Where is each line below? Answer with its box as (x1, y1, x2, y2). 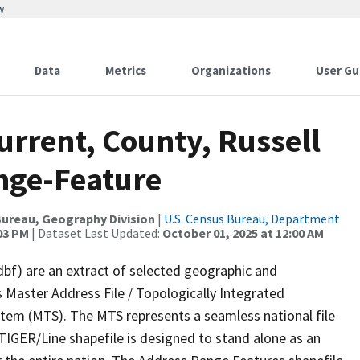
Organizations (191, 63, 271, 78)
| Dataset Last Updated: (29, 225, 162, 241)
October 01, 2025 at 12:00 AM (162, 225, 324, 241)
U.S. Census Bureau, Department (164, 211, 340, 227)
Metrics (105, 63, 146, 78)
